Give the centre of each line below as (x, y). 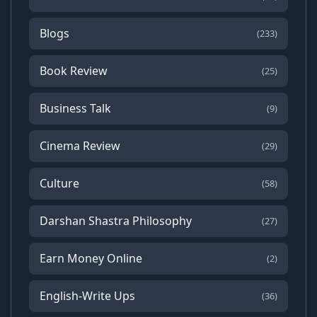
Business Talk (75, 108)
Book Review (74, 70)
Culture (59, 183)
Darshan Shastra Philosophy (116, 220)
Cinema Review (80, 145)
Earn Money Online (91, 258)
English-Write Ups (87, 295)
